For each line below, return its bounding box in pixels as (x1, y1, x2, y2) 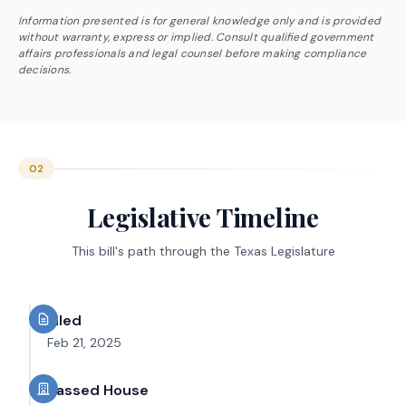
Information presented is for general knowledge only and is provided (18, 14, 382, 28)
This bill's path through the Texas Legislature (71, 243, 335, 259)
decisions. (18, 63, 72, 77)
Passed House (47, 381, 149, 400)
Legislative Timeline (87, 200, 319, 234)
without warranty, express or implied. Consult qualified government (18, 30, 374, 44)
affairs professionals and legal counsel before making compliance (18, 46, 367, 61)
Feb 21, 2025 (47, 334, 121, 351)
